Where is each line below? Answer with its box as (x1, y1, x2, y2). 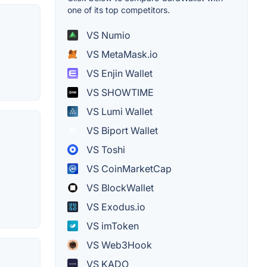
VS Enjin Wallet (84, 67, 153, 79)
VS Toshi (84, 143, 125, 156)
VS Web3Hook (84, 238, 152, 251)
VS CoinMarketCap (84, 162, 172, 175)
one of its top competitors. (67, 4, 170, 15)
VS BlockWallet (84, 181, 154, 194)
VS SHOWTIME (84, 86, 154, 98)
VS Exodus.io (84, 200, 145, 213)
